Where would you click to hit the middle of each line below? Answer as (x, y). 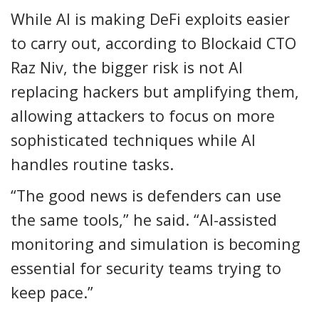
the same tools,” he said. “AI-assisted (144, 219)
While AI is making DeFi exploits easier (150, 19)
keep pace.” (52, 292)
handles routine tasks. (92, 164)
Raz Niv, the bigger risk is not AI (127, 67)
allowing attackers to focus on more (143, 115)
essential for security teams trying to (146, 268)
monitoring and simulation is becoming (156, 244)
